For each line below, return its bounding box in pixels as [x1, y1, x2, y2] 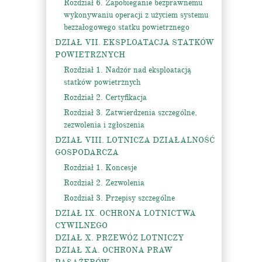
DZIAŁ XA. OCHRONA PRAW [55, 245, 173, 255]
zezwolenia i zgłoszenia [64, 120, 144, 130]
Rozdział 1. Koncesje [64, 163, 137, 173]
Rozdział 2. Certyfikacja [64, 92, 147, 102]
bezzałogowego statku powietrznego [64, 22, 189, 32]
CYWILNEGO [55, 220, 108, 230]
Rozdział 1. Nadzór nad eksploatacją [64, 65, 191, 75]
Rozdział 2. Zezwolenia [64, 178, 144, 188]
